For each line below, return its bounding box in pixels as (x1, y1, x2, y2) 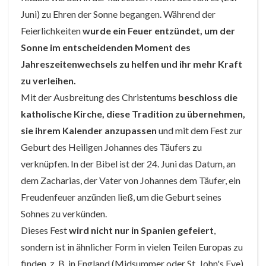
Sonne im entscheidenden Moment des (21, 42, 191, 53)
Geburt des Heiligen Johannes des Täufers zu (21, 141, 202, 153)
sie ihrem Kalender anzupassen (21, 125, 157, 136)
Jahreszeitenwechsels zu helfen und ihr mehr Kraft (21, 58, 242, 69)
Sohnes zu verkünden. (21, 208, 107, 219)
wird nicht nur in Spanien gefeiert (69, 224, 214, 236)
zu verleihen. (21, 75, 76, 86)
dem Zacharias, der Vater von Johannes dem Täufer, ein (21, 175, 240, 186)
